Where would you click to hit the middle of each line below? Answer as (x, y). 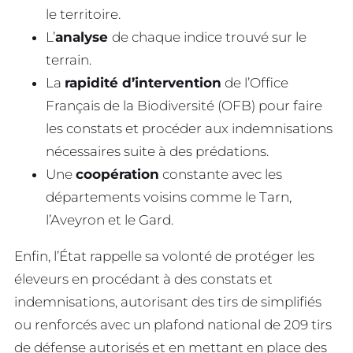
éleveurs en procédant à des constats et (143, 279)
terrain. (69, 59)
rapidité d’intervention (143, 82)
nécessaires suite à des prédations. (157, 151)
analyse (84, 37)
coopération (117, 174)
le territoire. (83, 14)
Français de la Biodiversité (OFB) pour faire (184, 105)
